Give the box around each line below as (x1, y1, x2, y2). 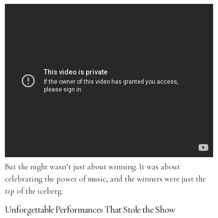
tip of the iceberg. (5, 186, 63, 197)
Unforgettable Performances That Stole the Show (5, 203, 175, 216)
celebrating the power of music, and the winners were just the (5, 174, 206, 184)
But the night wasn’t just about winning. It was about (5, 162, 180, 172)
